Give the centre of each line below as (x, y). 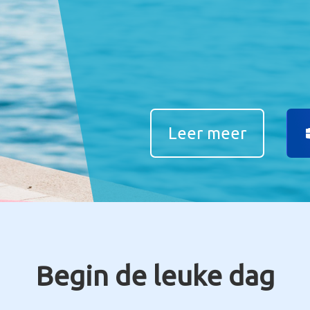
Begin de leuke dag (155, 276)
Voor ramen (233, 6)
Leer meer (207, 133)
